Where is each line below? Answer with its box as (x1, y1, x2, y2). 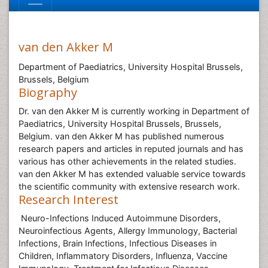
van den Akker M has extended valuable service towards (19, 169, 246, 179)
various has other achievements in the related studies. (19, 156, 236, 166)
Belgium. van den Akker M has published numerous (19, 131, 224, 141)
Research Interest (19, 191, 118, 208)
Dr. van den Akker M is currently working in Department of (19, 106, 249, 116)
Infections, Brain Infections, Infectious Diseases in (19, 238, 217, 248)
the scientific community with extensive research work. (19, 181, 240, 191)
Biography (19, 84, 77, 100)
